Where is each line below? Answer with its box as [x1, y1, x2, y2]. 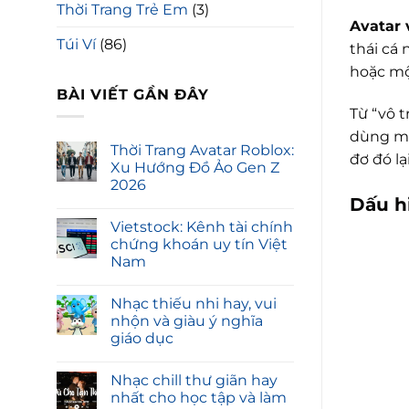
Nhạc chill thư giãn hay [110, 372, 278, 390]
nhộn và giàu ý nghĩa [110, 312, 263, 330]
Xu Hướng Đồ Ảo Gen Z [110, 159, 279, 177]
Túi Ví [57, 35, 96, 53]
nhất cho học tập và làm [110, 389, 287, 407]
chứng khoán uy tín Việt [110, 236, 288, 254]
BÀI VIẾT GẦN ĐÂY [57, 85, 209, 103]
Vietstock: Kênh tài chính [110, 218, 293, 236]
